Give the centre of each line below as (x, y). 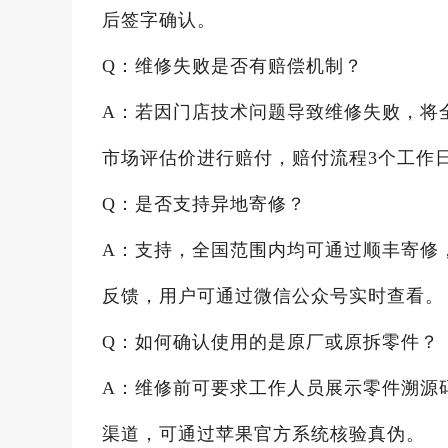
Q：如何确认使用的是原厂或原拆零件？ (270, 342)
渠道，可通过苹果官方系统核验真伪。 (263, 434)
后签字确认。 (159, 20)
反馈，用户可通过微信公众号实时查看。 (273, 296)
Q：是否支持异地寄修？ (204, 204)
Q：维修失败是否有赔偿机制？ (232, 66)
